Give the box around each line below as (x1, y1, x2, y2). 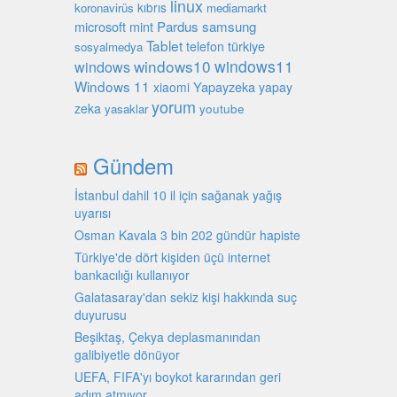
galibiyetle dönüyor (74, 346, 180, 364)
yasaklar (104, 100, 148, 118)
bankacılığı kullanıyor (74, 266, 190, 284)
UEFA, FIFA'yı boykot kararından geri (74, 368, 281, 386)
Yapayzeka (192, 77, 255, 97)
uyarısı (74, 204, 111, 222)
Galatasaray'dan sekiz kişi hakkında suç (74, 288, 297, 307)
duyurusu (74, 306, 127, 324)
